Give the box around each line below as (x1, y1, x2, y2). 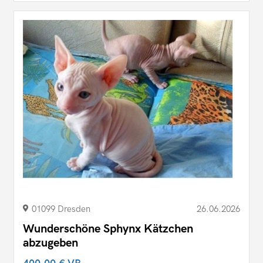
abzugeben (23, 236, 78, 251)
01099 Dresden (32, 204, 90, 215)
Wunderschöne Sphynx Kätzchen (23, 222, 193, 237)
